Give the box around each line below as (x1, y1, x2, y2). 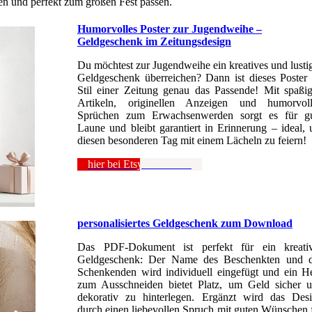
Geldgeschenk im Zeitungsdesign (77, 36, 231, 48)
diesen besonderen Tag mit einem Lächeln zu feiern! (77, 134, 306, 147)
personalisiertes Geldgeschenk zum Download (77, 217, 292, 230)
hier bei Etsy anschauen (88, 158, 192, 171)
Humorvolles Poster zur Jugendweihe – (77, 23, 262, 36)
